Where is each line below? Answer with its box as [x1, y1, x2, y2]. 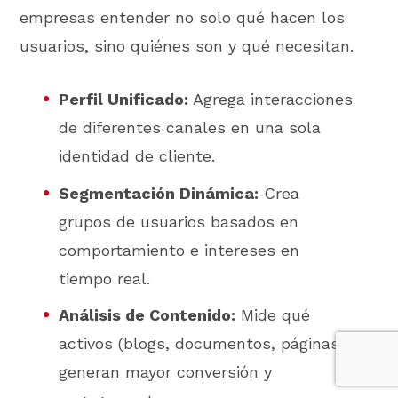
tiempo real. [59, 268, 151, 288]
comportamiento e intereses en [59, 240, 300, 259]
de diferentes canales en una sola [59, 118, 322, 138]
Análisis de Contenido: [59, 306, 236, 325]
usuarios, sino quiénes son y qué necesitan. [20, 36, 354, 55]
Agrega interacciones [188, 90, 354, 109]
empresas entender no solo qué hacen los [20, 7, 346, 27]
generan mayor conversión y [59, 362, 273, 382]
